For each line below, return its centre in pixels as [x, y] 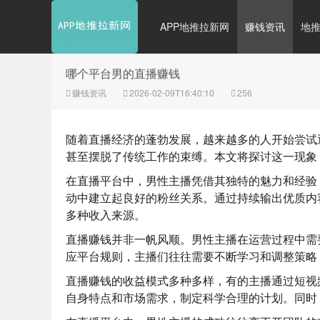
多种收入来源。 [106, 215]
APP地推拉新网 [195, 26]
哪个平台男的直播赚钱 [123, 73]
